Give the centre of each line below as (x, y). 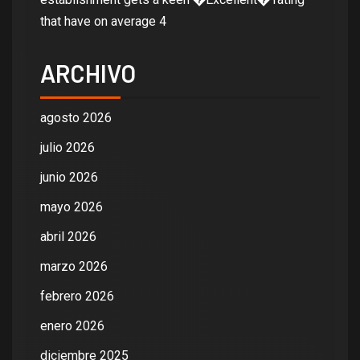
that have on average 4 (103, 21)
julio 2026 (67, 147)
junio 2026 (69, 177)
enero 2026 (72, 325)
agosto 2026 (76, 117)
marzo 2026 (74, 266)
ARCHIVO (88, 73)
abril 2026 (68, 236)
